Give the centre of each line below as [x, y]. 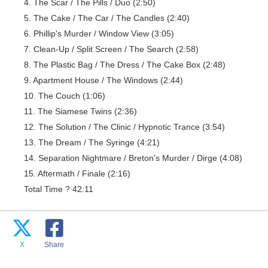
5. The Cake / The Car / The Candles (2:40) [107, 18]
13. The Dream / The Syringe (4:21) [92, 142]
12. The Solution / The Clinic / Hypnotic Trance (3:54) [124, 127]
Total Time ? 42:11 [59, 189]
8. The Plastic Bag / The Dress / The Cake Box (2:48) [125, 65]
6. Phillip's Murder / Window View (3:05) [99, 33]
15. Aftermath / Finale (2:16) [77, 173]
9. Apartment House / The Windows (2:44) [103, 80]
